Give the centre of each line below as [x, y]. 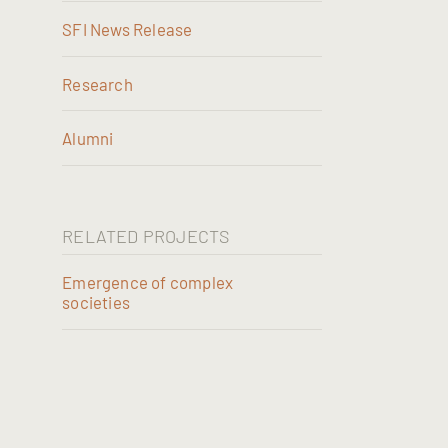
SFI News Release [127, 28]
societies [96, 301]
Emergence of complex [148, 281]
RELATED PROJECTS [146, 235]
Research [97, 83]
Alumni [88, 138]
